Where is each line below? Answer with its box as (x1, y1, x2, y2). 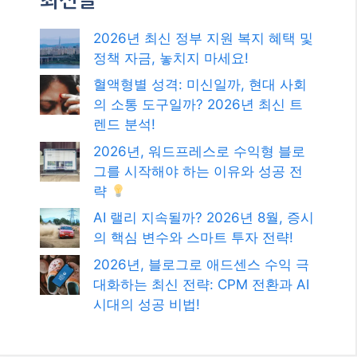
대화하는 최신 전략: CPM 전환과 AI (93, 276, 309, 292)
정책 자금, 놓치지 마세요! (93, 49, 249, 66)
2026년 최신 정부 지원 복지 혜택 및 (93, 29, 313, 46)
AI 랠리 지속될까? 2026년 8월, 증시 (93, 210, 314, 226)
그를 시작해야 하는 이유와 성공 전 (93, 163, 303, 179)
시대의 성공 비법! (93, 296, 200, 312)
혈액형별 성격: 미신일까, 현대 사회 (93, 76, 307, 93)
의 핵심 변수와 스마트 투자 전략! (93, 229, 293, 246)
